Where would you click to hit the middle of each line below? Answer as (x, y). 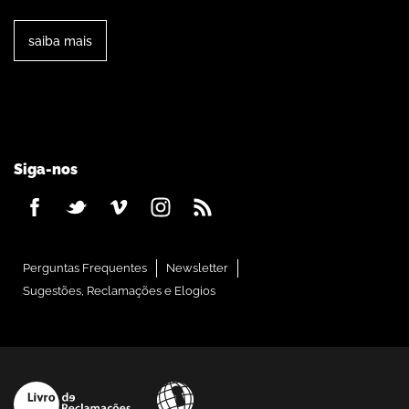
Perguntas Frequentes (85, 268)
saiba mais (60, 41)
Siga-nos (46, 170)
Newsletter (197, 268)
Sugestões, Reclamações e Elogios (119, 291)
